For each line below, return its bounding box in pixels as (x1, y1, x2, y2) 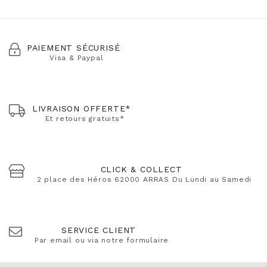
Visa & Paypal (49, 54, 104, 63)
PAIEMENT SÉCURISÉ (26, 43, 120, 53)
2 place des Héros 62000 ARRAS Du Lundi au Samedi (36, 175, 252, 184)
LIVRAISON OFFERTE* (32, 104, 132, 114)
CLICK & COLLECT (100, 164, 182, 175)
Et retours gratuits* (45, 114, 125, 123)
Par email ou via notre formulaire (34, 236, 169, 245)
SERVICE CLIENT (61, 225, 136, 235)
